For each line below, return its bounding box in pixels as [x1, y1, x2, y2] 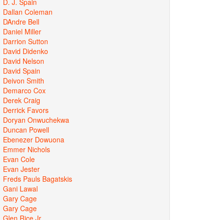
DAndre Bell [3, 16, 39, 27]
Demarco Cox [3, 85, 46, 95]
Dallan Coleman [3, 6, 53, 17]
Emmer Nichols [3, 144, 50, 154]
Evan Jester [3, 164, 40, 174]
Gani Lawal [3, 183, 38, 193]
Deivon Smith [3, 75, 44, 85]
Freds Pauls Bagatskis [3, 173, 72, 184]
